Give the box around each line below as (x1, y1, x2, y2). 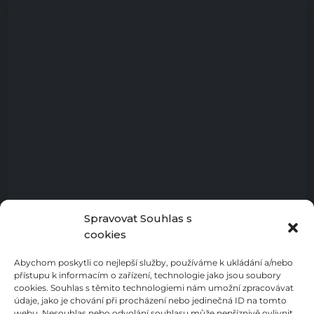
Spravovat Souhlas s (84, 212, 192, 225)
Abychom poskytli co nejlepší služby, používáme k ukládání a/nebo (14, 257, 293, 268)
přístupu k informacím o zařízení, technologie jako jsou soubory (14, 270, 281, 280)
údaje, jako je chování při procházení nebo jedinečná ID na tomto (14, 295, 287, 306)
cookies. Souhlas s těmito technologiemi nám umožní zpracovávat (14, 282, 294, 293)
